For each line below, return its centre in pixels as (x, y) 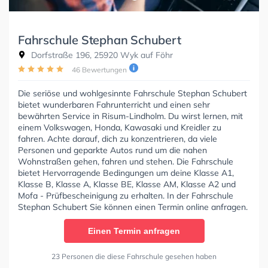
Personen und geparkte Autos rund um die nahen (112, 150)
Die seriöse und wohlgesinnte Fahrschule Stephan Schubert (133, 93)
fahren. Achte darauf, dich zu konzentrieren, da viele (118, 138)
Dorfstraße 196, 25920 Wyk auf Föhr (101, 55)
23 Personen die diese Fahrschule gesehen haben (134, 256)
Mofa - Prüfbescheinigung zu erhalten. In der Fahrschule (126, 195)
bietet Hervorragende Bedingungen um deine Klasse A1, (126, 173)
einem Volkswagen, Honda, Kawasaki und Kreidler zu (120, 127)
